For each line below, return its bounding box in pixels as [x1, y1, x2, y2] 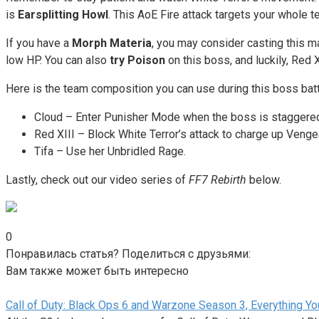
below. [246, 172, 281, 187]
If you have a [6, 36, 72, 50]
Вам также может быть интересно [6, 263, 189, 278]
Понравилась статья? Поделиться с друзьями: [6, 246, 251, 261]
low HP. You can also [6, 53, 107, 67]
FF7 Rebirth [189, 172, 246, 187]
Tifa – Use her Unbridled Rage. [34, 144, 186, 158]
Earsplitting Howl [18, 7, 108, 21]
